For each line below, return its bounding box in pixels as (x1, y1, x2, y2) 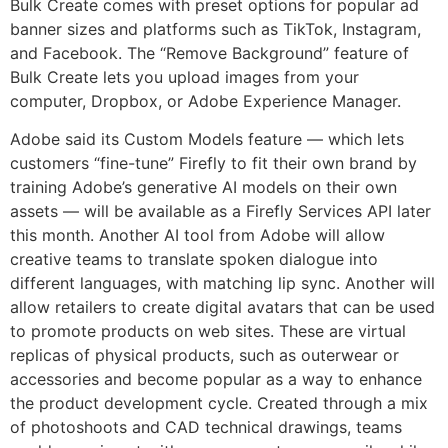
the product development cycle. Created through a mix (10, 393, 428, 414)
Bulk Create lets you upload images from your (10, 66, 359, 87)
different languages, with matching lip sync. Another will (10, 273, 435, 294)
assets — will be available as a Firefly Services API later (10, 201, 431, 222)
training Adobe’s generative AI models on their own (10, 177, 397, 198)
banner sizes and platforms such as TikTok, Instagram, (10, 18, 421, 39)
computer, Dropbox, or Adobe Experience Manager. (10, 90, 401, 111)
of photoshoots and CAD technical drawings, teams (10, 417, 402, 438)
